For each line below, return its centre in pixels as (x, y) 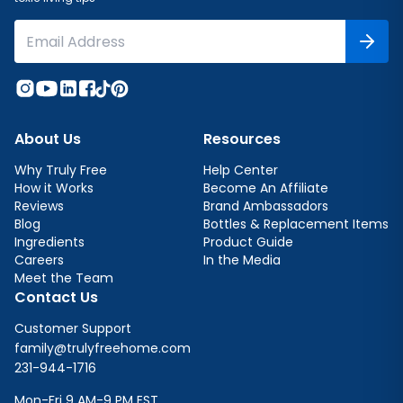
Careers (39, 260)
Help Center (241, 170)
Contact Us (56, 298)
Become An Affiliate (266, 188)
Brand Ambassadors (266, 206)
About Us (48, 139)
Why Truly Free (61, 170)
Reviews (39, 206)
